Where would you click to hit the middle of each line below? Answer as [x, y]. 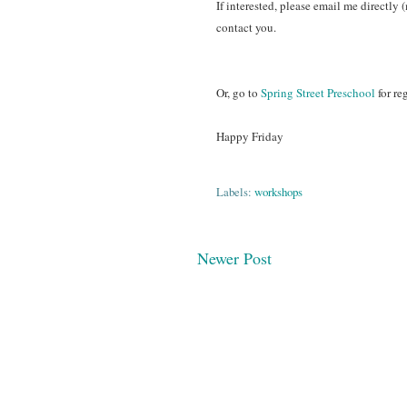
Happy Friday [250, 136]
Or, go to [238, 92]
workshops [278, 191]
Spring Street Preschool [318, 92]
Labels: [235, 191]
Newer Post [234, 258]
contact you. [250, 27]
